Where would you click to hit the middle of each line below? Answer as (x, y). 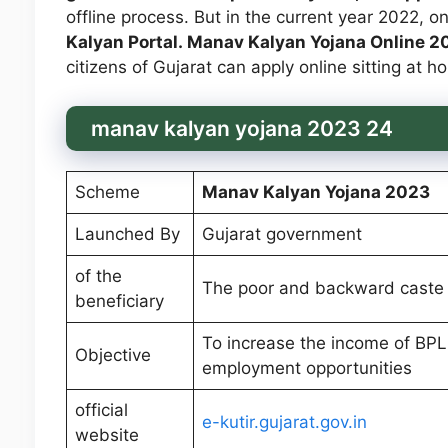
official (101, 409)
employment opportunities (307, 367)
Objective (115, 354)
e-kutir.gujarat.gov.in (287, 421)
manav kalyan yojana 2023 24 (241, 128)
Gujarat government (282, 233)
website (107, 434)
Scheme (107, 191)
